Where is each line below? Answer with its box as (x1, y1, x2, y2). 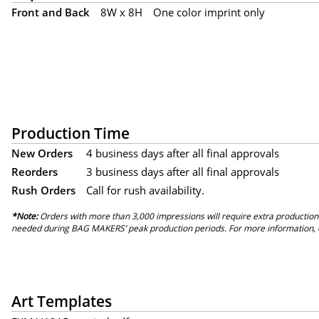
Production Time (11, 122, 130, 143)
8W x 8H (100, 4, 142, 19)
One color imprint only (153, 4, 265, 19)
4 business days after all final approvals (86, 145, 279, 160)
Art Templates (11, 290, 112, 311)
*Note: (11, 209, 38, 222)
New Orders (11, 145, 73, 160)
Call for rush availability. (86, 182, 204, 197)
